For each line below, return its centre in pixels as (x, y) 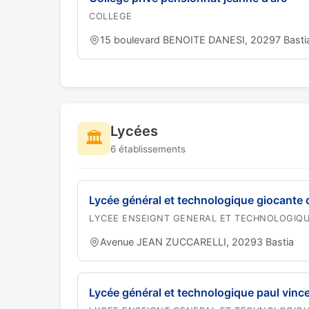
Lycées (134, 131)
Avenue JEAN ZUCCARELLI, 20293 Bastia (197, 242)
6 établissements (148, 149)
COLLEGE (111, 16)
